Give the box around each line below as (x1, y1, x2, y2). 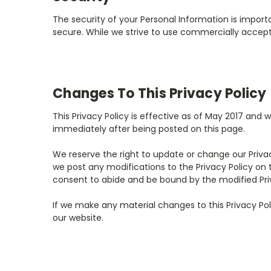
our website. (53, 211, 103, 224)
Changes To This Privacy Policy (53, 83, 267, 103)
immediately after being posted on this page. (53, 122, 245, 135)
